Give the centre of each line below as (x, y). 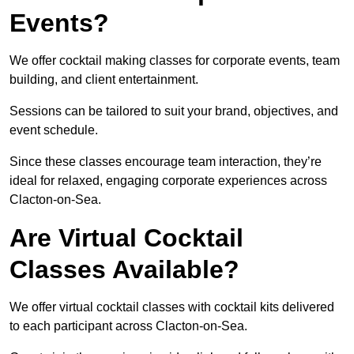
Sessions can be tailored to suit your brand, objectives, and (174, 111)
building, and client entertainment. (105, 80)
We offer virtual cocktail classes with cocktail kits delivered (172, 307)
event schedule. (55, 130)
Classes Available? (124, 270)
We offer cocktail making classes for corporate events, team (175, 61)
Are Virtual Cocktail (126, 238)
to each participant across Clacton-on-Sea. (130, 326)
